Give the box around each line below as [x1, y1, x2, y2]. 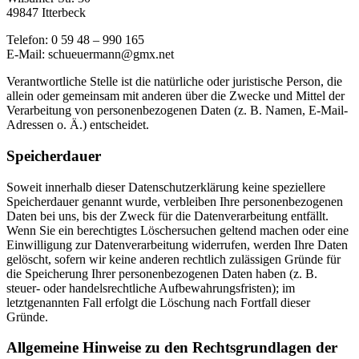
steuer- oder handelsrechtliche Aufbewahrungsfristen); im [6, 280, 295, 295]
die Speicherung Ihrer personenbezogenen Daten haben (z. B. [6, 266, 317, 280]
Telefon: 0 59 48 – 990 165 [6, 33, 144, 47]
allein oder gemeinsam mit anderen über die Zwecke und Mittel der [6, 89, 345, 103]
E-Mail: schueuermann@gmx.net [6, 47, 174, 62]
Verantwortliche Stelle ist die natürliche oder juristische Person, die [6, 75, 342, 89]
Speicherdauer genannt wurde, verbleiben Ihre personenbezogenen [6, 194, 343, 208]
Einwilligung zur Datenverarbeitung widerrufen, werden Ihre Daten [6, 237, 348, 252]
